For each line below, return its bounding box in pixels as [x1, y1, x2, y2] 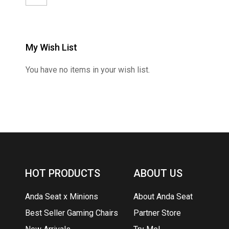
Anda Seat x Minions [25, 192, 98, 201]
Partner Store [133, 208, 181, 218]
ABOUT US [133, 167, 183, 179]
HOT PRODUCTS [25, 167, 100, 179]
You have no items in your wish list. [26, 65, 150, 75]
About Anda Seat [133, 192, 193, 201]
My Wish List [26, 42, 77, 53]
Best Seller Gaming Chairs [25, 208, 118, 218]
